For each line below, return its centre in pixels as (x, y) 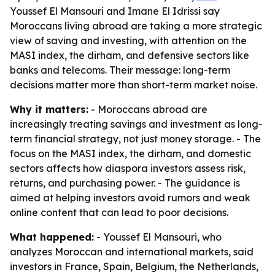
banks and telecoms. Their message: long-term (120, 70)
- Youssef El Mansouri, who (158, 237)
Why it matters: (49, 109)
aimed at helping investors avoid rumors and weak (130, 198)
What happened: (52, 237)
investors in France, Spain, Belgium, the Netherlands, (134, 266)
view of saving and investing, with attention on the (128, 41)
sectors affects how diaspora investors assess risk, (128, 168)
